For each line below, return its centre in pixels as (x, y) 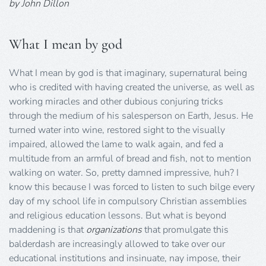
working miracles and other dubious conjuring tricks (116, 101)
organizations (114, 229)
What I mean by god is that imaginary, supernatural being (128, 73)
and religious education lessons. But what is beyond (118, 215)
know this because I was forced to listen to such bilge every (132, 187)
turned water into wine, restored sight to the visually (117, 130)
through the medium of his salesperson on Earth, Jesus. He (131, 115)
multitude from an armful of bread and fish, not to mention (130, 158)
